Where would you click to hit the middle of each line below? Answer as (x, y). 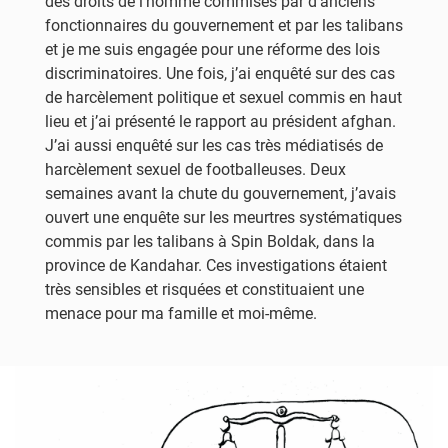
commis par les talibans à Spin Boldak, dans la (210, 241)
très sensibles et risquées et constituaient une (204, 289)
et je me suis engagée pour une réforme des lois (212, 49)
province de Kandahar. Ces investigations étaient (216, 265)
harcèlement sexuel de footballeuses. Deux (195, 169)
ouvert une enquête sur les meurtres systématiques (223, 217)
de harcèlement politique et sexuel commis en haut (223, 97)
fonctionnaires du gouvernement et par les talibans (224, 25)
